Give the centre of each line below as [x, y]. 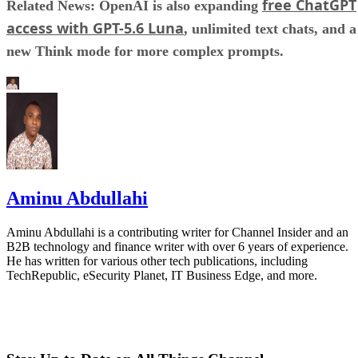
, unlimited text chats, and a [270, 28]
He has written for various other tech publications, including [157, 261]
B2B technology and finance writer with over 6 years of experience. [177, 247]
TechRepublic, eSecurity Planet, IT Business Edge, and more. [162, 276]
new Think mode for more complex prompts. [147, 51]
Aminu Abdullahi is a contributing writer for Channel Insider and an [177, 233]
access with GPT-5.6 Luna [95, 28]
